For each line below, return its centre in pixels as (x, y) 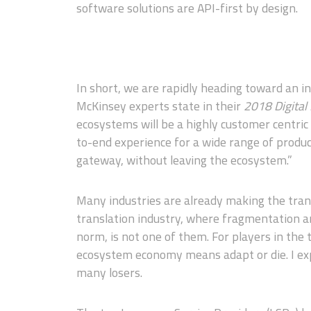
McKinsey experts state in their (160, 106)
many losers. (109, 273)
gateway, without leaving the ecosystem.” (184, 160)
